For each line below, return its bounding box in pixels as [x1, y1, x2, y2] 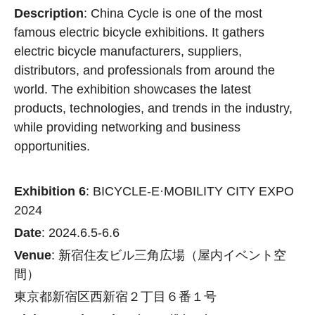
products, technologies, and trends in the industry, [14, 101, 292, 115]
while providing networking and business [14, 120, 240, 134]
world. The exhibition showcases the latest [14, 82, 251, 96]
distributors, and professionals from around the [14, 63, 275, 77]
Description [14, 6, 84, 20]
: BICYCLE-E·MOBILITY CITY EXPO [86, 184, 294, 198]
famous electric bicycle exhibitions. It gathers [14, 25, 264, 39]
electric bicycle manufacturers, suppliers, [14, 44, 242, 58]
